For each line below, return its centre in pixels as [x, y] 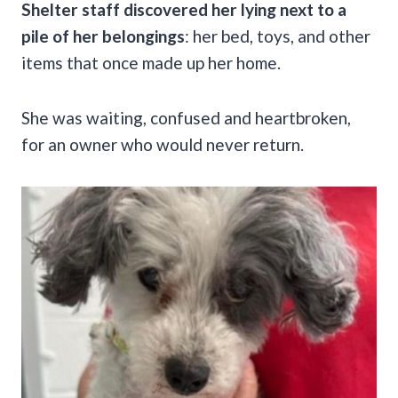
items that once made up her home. [151, 62]
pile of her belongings [103, 36]
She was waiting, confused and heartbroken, [186, 117]
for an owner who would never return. [163, 144]
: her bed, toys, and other [278, 36]
